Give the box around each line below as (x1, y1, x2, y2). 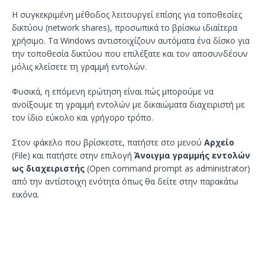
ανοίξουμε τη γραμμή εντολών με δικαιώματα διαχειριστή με (12, 98, 245, 110)
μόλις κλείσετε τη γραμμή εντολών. (12, 60, 147, 72)
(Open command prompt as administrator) (85, 162, 250, 174)
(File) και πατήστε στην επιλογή (12, 149, 134, 161)
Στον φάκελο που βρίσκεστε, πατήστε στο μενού (12, 136, 204, 148)
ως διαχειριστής (12, 162, 85, 174)
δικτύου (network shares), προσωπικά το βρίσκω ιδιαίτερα (12, 21, 237, 33)
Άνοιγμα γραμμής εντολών (134, 149, 250, 161)
